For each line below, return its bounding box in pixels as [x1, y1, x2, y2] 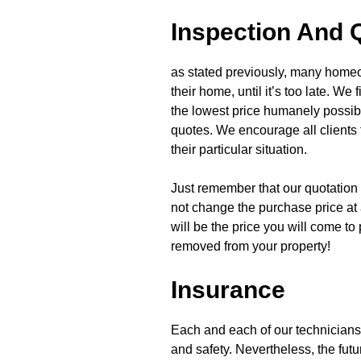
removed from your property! [171, 239, 330, 253]
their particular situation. [171, 142, 307, 156]
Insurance [171, 276, 285, 303]
